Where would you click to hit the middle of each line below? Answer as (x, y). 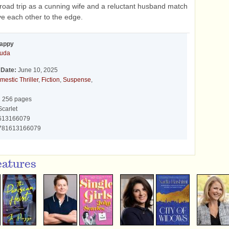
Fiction (51, 80)
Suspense (77, 80)
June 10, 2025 (37, 70)
